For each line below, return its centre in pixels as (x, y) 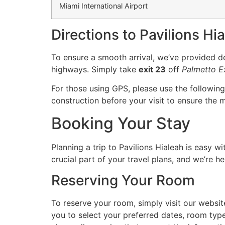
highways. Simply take (95, 70)
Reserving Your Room (123, 181)
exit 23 (152, 70)
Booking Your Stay (121, 123)
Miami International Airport (103, 6)
